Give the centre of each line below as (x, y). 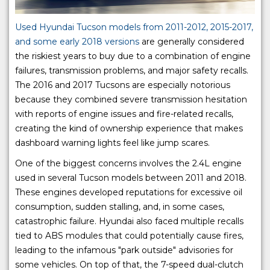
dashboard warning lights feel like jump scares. (112, 143)
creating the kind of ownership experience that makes (129, 129)
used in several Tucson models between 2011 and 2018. (131, 178)
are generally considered (192, 42)
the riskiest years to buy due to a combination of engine (133, 56)
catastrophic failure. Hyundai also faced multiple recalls (129, 221)
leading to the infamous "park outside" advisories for (124, 250)
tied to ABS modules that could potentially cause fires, (129, 236)
